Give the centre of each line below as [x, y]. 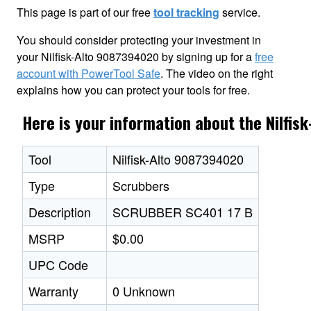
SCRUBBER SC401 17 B [183, 212]
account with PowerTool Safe [89, 73]
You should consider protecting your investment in [139, 40]
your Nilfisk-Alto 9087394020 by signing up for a [136, 57]
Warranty [53, 291]
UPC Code [58, 264]
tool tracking [186, 12]
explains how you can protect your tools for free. [133, 90]
